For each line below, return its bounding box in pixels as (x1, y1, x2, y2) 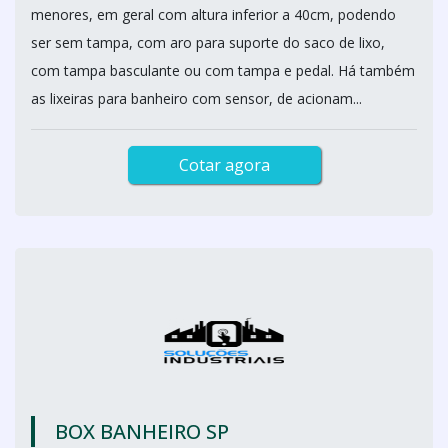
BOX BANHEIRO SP (55, 418, 229, 445)
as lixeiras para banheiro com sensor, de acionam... (31, 89, 362, 108)
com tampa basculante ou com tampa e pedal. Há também (31, 61, 415, 80)
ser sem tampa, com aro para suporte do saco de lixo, (31, 33, 385, 52)
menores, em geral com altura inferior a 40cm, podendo (31, 5, 396, 24)
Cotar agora (178, 154, 270, 176)
